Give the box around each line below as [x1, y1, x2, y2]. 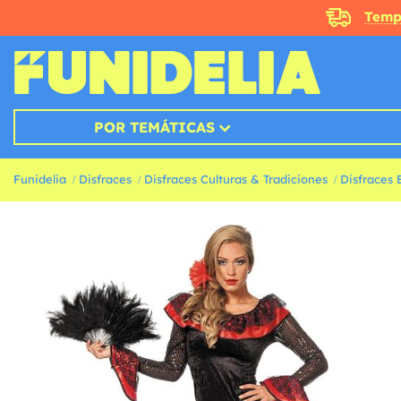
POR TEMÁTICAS [93, 118, 215, 136]
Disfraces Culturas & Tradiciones [144, 172, 328, 186]
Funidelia [13, 172, 66, 186]
